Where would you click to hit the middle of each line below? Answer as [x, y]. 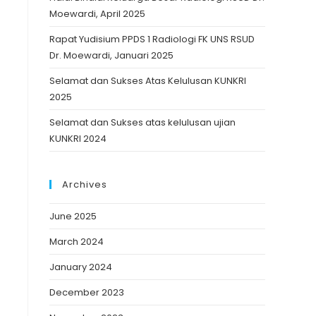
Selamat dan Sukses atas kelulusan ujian [142, 122]
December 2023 [87, 292]
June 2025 [73, 216]
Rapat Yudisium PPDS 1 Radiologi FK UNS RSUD [152, 39]
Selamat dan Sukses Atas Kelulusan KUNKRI [148, 81]
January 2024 [81, 267]
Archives [85, 184]
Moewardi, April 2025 [97, 14]
